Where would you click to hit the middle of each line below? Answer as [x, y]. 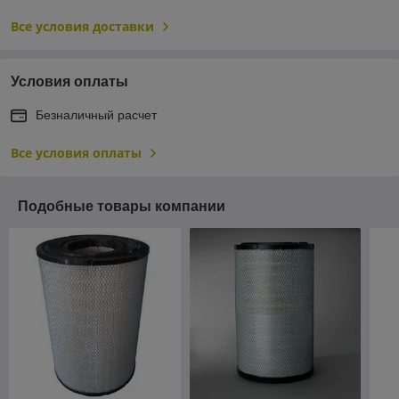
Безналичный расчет [96, 114]
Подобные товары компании [122, 206]
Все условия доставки [82, 26]
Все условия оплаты [76, 152]
